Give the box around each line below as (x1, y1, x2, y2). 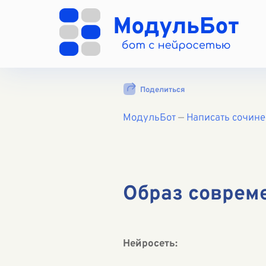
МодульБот (123, 112, 176, 125)
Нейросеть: (123, 237, 178, 251)
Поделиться (140, 85, 185, 95)
